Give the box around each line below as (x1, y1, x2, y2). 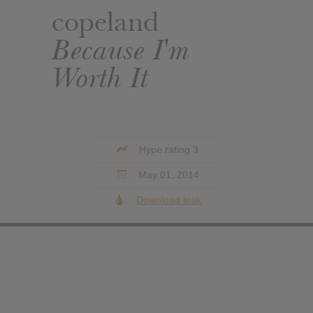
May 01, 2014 (136, 168, 200, 180)
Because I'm (52, 31, 190, 68)
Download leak (136, 194, 202, 205)
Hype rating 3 (136, 143, 199, 155)
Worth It (52, 59, 149, 96)
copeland (52, 3, 159, 39)
